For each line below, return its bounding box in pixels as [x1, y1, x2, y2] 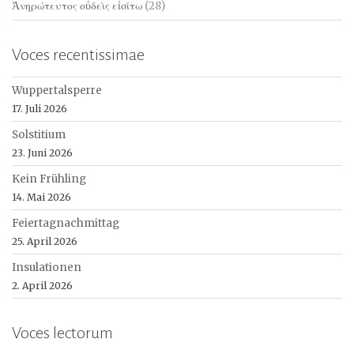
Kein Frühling [12, 172, 86, 186]
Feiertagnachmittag [12, 217, 119, 231]
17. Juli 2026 [12, 103, 67, 115]
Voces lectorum [12, 324, 113, 342]
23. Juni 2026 [12, 147, 73, 160]
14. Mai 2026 [12, 191, 71, 204]
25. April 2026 [12, 235, 77, 248]
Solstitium [12, 128, 66, 142]
